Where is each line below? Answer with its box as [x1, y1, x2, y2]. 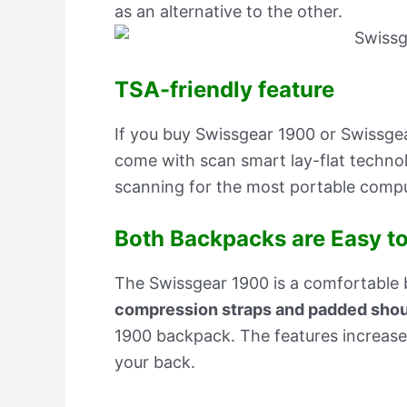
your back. [114, 352, 195, 372]
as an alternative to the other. [114, 2, 342, 22]
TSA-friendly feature [114, 75, 334, 103]
